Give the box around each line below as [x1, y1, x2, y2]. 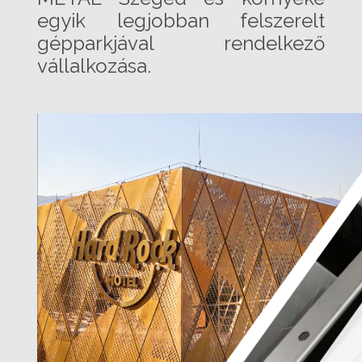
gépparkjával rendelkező [37, 32, 325, 56]
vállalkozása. [37, 54, 151, 78]
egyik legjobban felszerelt [37, 9, 325, 33]
